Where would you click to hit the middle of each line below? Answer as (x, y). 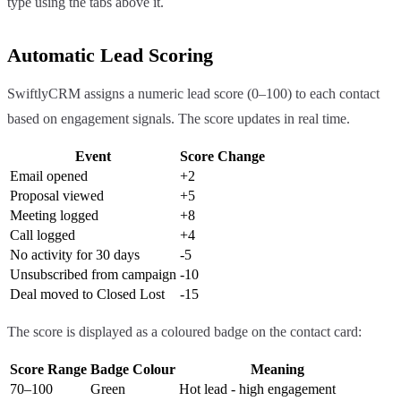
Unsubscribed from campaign (93, 274)
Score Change (222, 156)
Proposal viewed (57, 195)
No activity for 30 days (75, 254)
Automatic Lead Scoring (110, 55)
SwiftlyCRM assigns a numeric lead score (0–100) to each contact (193, 93)
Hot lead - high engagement (257, 388)
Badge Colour (133, 369)
